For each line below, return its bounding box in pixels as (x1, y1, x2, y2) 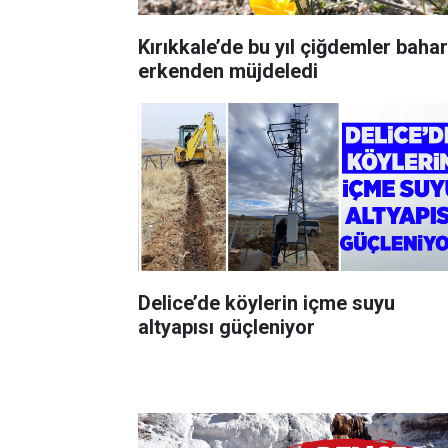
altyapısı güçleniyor (138, 314, 315, 339)
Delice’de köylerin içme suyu (138, 290, 395, 315)
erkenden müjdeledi (138, 58, 318, 83)
